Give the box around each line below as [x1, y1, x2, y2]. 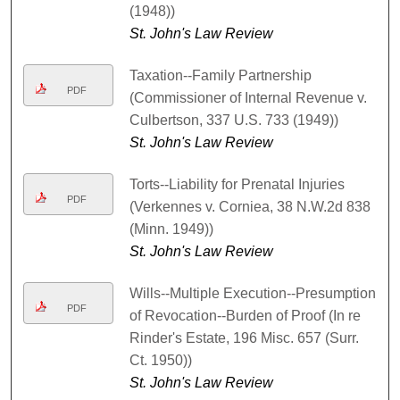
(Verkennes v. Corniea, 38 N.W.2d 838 [129, 199, 371, 215]
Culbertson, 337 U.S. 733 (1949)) [129, 112, 338, 129]
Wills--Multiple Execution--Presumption [129, 286, 376, 302]
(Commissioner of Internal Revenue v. [129, 90, 367, 106]
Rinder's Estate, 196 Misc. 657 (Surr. [129, 330, 359, 346]
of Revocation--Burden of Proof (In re [129, 308, 361, 324]
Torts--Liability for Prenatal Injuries [129, 177, 345, 193]
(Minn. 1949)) [129, 221, 213, 237]
